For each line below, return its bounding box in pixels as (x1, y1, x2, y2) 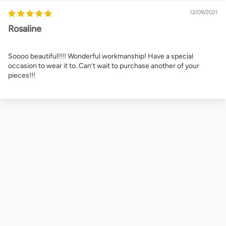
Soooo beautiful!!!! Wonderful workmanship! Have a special (8, 52, 193, 61)
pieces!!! (8, 71, 35, 80)
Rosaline (8, 23, 41, 35)
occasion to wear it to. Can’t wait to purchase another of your (8, 62, 199, 71)
